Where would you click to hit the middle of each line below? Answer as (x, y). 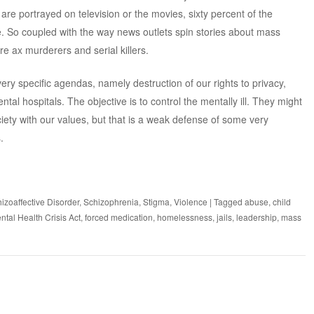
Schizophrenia (111, 201)
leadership (256, 217)
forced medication (118, 217)
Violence (190, 201)
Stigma (156, 201)
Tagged (229, 201)
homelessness (184, 217)
